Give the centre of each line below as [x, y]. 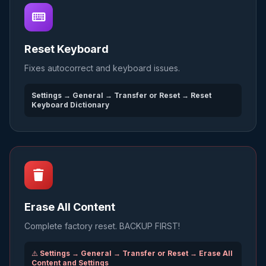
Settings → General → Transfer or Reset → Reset [121, 95]
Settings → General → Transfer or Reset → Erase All [136, 253]
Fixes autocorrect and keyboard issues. [102, 68]
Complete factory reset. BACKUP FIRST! [102, 226]
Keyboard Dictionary [70, 105]
